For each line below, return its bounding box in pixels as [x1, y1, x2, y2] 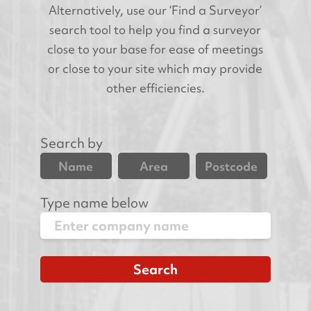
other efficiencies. [106, 80, 205, 96]
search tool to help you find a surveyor [49, 22, 262, 38]
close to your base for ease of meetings [47, 41, 264, 58]
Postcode [205, 158, 258, 174]
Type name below [40, 194, 149, 212]
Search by [40, 134, 103, 153]
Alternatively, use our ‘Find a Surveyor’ [49, 2, 262, 19]
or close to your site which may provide [48, 60, 263, 77]
